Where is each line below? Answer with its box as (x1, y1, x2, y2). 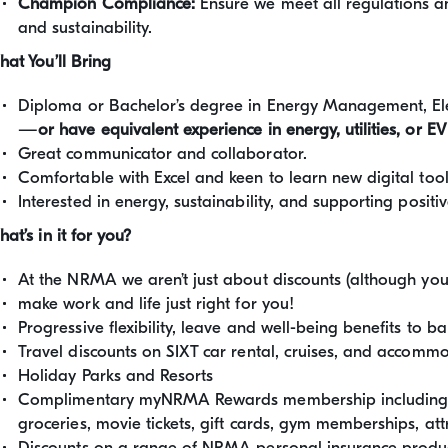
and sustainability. (18, 18, 153, 37)
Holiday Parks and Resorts (18, 366, 214, 385)
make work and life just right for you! (18, 294, 294, 313)
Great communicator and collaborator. (18, 144, 307, 163)
